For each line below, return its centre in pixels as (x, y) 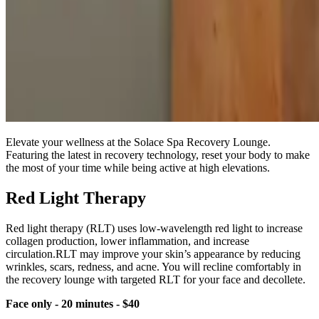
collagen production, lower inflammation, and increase (127, 241)
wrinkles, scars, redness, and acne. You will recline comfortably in (153, 266)
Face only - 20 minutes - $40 (73, 303)
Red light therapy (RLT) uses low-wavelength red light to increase (154, 228)
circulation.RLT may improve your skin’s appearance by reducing (153, 253)
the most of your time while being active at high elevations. (138, 167)
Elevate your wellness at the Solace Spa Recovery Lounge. (138, 142)
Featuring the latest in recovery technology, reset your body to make (158, 155)
